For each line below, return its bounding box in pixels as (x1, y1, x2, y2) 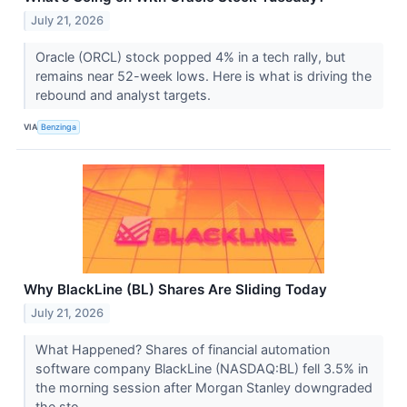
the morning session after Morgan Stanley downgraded (35, 379, 372, 395)
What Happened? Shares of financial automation (35, 341, 330, 357)
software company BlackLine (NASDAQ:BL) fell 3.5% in (35, 360, 368, 376)
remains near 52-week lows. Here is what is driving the (35, 67, 372, 84)
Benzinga (41, 122, 77, 133)
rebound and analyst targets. (35, 86, 214, 103)
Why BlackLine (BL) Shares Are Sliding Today (24, 280, 327, 298)
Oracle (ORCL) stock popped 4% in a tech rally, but (35, 48, 345, 65)
